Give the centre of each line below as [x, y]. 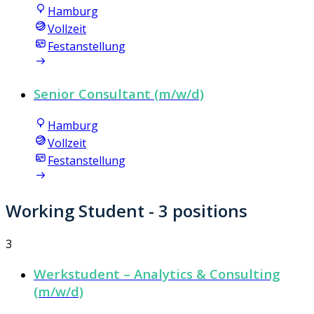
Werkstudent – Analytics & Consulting [157, 274]
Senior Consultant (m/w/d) [119, 93]
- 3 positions [196, 211]
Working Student [75, 211]
